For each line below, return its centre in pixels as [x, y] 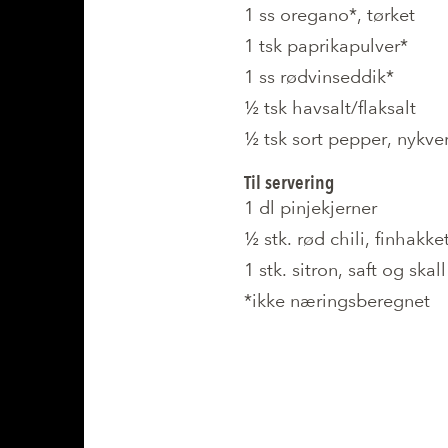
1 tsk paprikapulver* [326, 45]
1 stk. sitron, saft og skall [345, 269]
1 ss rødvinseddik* [319, 76]
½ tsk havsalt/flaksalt [330, 107]
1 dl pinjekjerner [310, 207]
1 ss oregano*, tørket [329, 14]
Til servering [289, 182]
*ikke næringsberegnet [337, 300]
